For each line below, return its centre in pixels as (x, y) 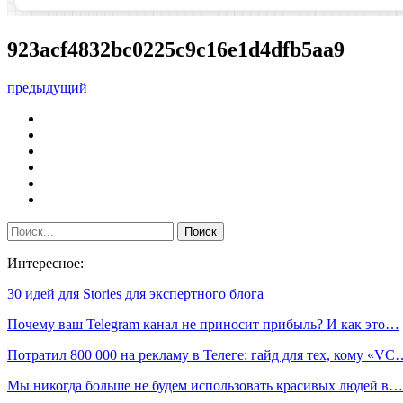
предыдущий (47, 87)
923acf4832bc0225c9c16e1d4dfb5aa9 (176, 49)
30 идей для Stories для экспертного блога (135, 293)
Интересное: (45, 263)
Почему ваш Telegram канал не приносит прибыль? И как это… (203, 324)
